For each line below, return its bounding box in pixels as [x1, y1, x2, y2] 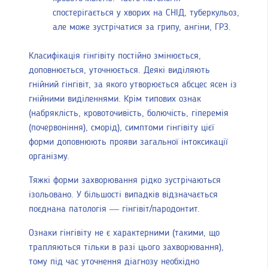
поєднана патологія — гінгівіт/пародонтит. [29, 205, 200, 215]
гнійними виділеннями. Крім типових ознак [29, 95, 201, 105]
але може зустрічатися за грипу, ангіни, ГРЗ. [53, 23, 231, 33]
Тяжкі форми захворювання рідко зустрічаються [29, 176, 221, 186]
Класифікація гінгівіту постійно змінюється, [29, 51, 201, 62]
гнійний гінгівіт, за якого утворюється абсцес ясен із [29, 80, 237, 90]
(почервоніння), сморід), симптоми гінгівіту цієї [29, 123, 214, 133]
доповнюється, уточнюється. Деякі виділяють [29, 66, 210, 76]
